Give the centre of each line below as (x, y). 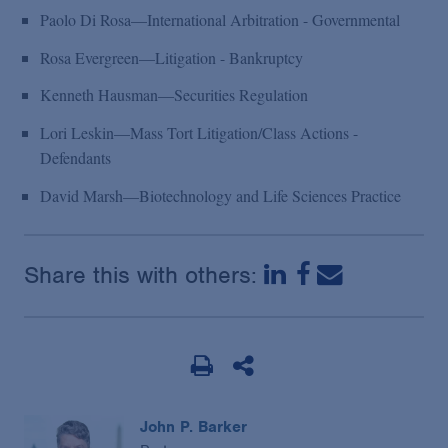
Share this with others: (144, 274)
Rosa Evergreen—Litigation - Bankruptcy (171, 57)
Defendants (75, 158)
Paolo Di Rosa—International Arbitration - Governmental (220, 19)
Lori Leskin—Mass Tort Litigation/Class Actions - (199, 133)
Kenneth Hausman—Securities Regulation (174, 95)
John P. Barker (193, 426)
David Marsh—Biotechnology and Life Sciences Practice (220, 195)
